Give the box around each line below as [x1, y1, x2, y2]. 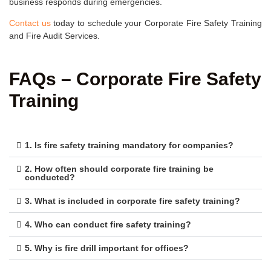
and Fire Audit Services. [9, 31, 100, 41]
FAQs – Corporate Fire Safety [9, 68, 261, 89]
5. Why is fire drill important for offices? [25, 243, 189, 253]
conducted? [25, 172, 75, 182]
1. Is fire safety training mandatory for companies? [25, 140, 233, 150]
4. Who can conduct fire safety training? [25, 219, 191, 229]
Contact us [9, 18, 51, 28]
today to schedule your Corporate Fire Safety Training [50, 18, 263, 28]
